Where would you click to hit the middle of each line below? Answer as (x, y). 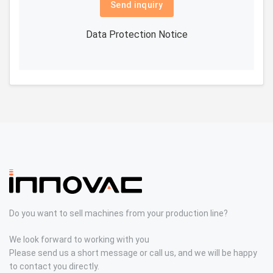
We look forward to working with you (79, 239)
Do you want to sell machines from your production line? (119, 214)
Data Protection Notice (136, 34)
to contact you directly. (54, 266)
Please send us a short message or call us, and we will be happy (133, 253)
